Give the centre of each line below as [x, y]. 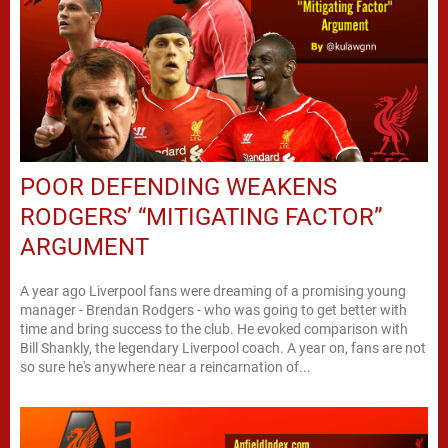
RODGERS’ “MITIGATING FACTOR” [201, 217]
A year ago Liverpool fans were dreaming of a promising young [213, 291]
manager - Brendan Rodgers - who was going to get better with [213, 310]
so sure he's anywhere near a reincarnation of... [165, 367]
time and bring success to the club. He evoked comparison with [214, 329]
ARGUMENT [84, 247]
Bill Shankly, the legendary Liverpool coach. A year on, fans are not [223, 348]
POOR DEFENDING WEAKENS [178, 187]
